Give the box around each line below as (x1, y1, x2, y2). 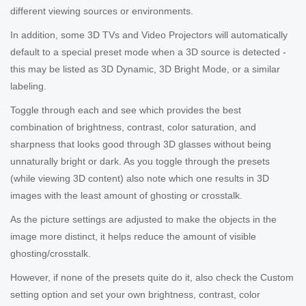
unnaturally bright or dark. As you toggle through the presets (10, 156, 270, 167)
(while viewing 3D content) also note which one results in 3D (10, 173, 269, 184)
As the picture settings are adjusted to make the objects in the (10, 214, 277, 225)
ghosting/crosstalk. (10, 248, 91, 259)
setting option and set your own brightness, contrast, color (10, 289, 260, 300)
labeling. (10, 81, 46, 92)
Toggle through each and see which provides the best (10, 105, 241, 115)
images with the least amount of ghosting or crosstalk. (10, 190, 242, 201)
